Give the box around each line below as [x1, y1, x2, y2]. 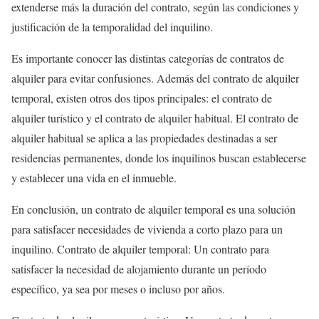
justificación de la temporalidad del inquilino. [11, 19, 213, 34]
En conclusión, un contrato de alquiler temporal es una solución [11, 202, 296, 216]
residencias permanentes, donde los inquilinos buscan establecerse [11, 150, 306, 165]
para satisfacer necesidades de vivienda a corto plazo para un [11, 221, 283, 236]
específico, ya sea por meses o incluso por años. [11, 281, 225, 296]
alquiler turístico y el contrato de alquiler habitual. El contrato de [11, 110, 298, 125]
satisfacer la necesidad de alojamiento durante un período [11, 261, 266, 276]
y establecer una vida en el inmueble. [11, 170, 177, 185]
